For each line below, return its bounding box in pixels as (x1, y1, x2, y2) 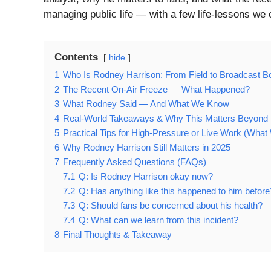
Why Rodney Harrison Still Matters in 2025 (63, 142, 230, 153)
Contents (54, 51, 98, 64)
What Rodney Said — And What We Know (63, 99, 229, 109)
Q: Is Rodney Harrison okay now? (79, 171, 213, 182)
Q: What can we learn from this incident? (79, 215, 238, 226)
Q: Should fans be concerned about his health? (79, 200, 263, 211)
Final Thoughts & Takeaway (63, 229, 172, 240)
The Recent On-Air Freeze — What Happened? (63, 84, 250, 95)
